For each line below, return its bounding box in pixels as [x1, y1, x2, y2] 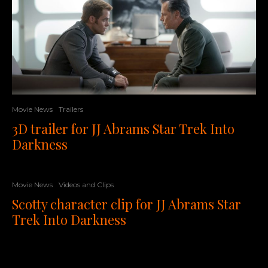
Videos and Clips [59, 179, 114, 189]
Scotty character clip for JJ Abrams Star [12, 194, 241, 213]
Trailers [59, 104, 83, 114]
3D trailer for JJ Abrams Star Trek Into [12, 119, 234, 138]
